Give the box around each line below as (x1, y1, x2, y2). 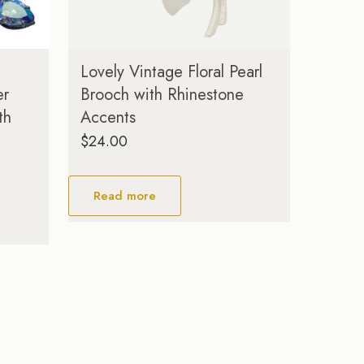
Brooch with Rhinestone (80, 82, 245, 106)
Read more (93, 186, 157, 205)
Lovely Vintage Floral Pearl (80, 59, 263, 84)
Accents (80, 105, 136, 129)
